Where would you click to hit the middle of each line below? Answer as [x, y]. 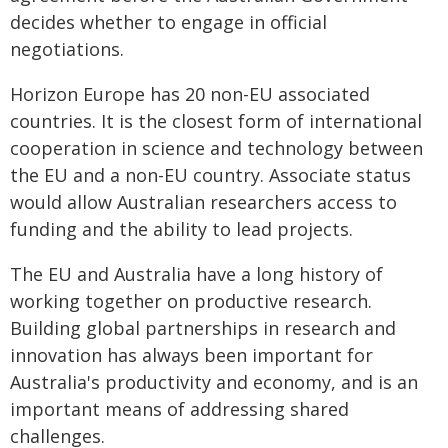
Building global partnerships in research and [203, 328]
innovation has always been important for [191, 355]
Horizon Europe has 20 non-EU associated [190, 94]
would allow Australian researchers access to [203, 202]
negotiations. [67, 49]
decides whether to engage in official [168, 22]
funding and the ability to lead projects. [181, 229]
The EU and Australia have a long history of [196, 274]
